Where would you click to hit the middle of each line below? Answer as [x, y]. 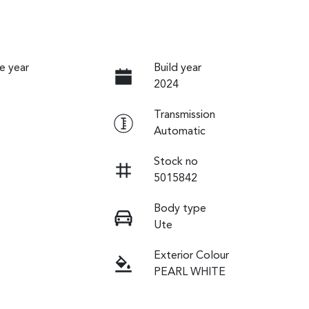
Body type [180, 209]
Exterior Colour [191, 256]
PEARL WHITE [189, 272]
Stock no [176, 162]
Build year [177, 68]
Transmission [184, 115]
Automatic [179, 131]
